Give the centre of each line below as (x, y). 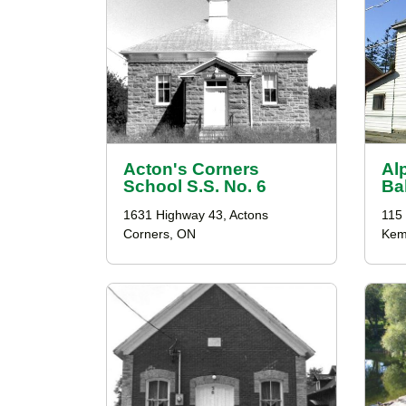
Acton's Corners (191, 169)
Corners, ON (159, 234)
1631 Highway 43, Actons (196, 215)
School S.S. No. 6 (195, 186)
